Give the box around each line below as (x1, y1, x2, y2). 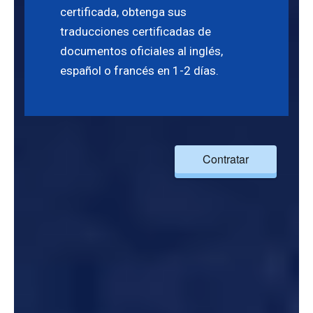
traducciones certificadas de (60, 24, 211, 38)
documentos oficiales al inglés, (60, 44, 223, 58)
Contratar (203, 151, 249, 167)
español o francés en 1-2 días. (60, 64, 219, 78)
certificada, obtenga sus (60, 5, 187, 19)
